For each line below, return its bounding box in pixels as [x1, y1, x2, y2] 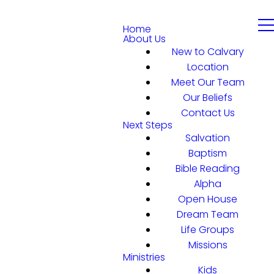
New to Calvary [171, 45, 244, 59]
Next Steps [123, 118, 172, 132]
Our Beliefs [183, 91, 232, 105]
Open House [178, 192, 237, 206]
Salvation [185, 131, 230, 145]
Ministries [123, 250, 165, 264]
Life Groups [181, 223, 234, 237]
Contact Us [180, 106, 235, 120]
